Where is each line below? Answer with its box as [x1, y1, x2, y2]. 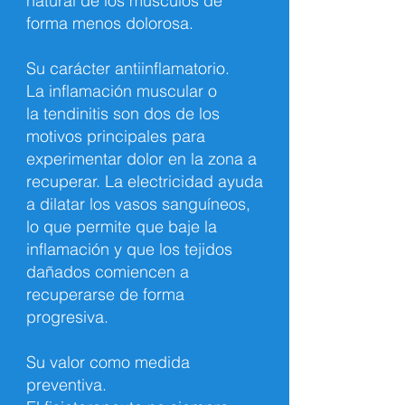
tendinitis [43, 103, 113, 124]
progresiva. [26, 306, 108, 327]
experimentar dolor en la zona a [26, 148, 257, 169]
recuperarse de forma [26, 284, 184, 305]
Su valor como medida [26, 352, 190, 372]
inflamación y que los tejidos [26, 239, 232, 259]
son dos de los [113, 103, 220, 124]
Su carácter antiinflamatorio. [26, 58, 230, 79]
